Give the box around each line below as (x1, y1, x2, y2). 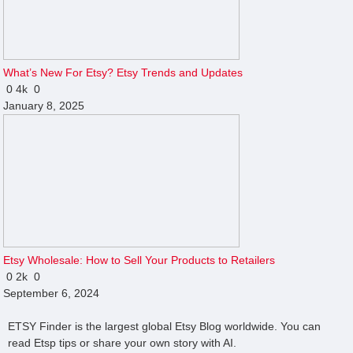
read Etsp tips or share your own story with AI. (8, 336, 236, 349)
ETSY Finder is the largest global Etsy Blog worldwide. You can (8, 319, 321, 333)
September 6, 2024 (3, 286, 100, 299)
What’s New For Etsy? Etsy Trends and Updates (3, 65, 243, 79)
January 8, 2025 (3, 98, 85, 112)
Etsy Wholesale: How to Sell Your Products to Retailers (3, 253, 276, 266)
